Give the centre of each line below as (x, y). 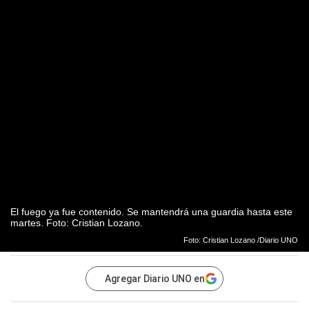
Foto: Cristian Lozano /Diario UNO (240, 240)
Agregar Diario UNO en (155, 279)
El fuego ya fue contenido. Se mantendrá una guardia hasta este (151, 212)
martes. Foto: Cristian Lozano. (77, 223)
